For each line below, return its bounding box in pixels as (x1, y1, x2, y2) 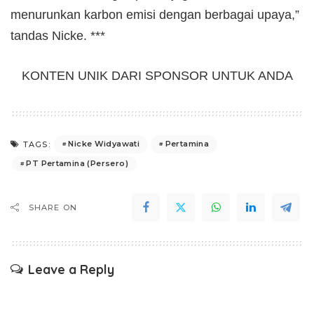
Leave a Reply (28, 261, 114, 278)
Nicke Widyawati (68, 139, 140, 149)
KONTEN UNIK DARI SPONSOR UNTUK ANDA (21, 68, 293, 83)
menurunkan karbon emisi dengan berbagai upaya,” (11, 7, 299, 22)
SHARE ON (29, 202, 77, 212)
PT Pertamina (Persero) (26, 158, 128, 168)
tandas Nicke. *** (11, 28, 105, 43)
